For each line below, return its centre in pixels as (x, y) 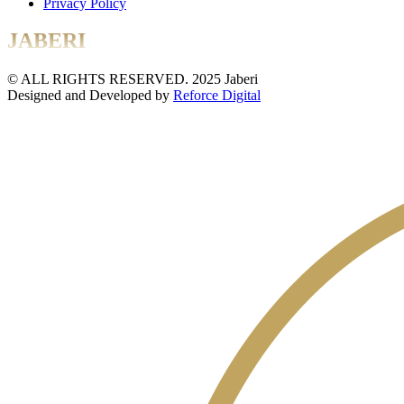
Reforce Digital (217, 96)
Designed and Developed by (90, 96)
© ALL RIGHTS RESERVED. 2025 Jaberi (133, 79)
